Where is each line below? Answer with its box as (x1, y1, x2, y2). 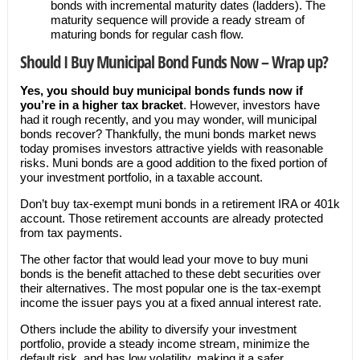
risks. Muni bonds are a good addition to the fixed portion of (19, 156, 327, 170)
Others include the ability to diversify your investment (19, 322, 297, 336)
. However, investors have (182, 98, 320, 112)
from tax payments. (19, 226, 122, 239)
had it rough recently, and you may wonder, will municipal (19, 112, 317, 126)
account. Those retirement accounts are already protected (19, 211, 323, 225)
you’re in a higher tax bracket (19, 98, 183, 112)
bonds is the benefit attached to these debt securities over (19, 267, 321, 280)
